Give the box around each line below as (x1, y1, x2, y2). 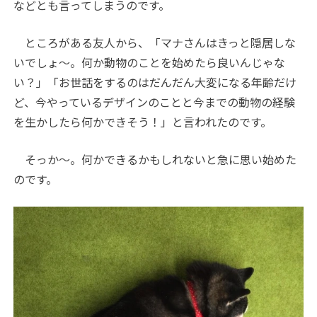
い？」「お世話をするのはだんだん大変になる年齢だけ (13, 74, 297, 91)
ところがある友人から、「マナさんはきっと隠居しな (13, 34, 296, 51)
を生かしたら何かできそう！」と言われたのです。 (13, 113, 272, 130)
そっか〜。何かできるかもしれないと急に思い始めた (13, 151, 297, 168)
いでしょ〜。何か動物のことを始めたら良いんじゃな (13, 54, 286, 71)
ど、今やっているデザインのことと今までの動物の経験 (13, 93, 296, 110)
